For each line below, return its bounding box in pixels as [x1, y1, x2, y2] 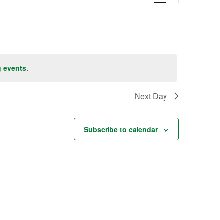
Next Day [135, 90, 167, 102]
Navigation [132, 8, 207, 25]
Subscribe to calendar [84, 124, 158, 134]
